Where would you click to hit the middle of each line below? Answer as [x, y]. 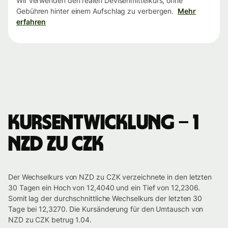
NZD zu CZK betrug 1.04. [50, 220]
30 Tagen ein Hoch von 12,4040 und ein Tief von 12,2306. [104, 188]
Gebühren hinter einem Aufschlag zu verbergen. [95, 11]
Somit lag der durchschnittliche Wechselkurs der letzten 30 [105, 198]
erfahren [31, 22]
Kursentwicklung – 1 [103, 123]
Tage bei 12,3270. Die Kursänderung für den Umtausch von [106, 209]
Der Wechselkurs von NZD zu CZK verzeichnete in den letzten [110, 177]
